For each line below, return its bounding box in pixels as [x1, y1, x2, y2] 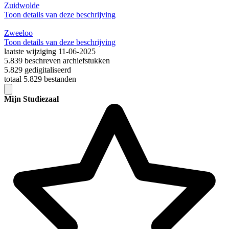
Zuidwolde [4, 1, 39, 10]
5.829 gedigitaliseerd [4, 65, 71, 75]
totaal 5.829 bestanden [4, 75, 76, 84]
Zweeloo [4, 29, 33, 38]
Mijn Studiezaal [4, 95, 59, 104]
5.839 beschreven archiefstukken [4, 56, 110, 65]
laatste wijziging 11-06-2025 [4, 47, 96, 56]
